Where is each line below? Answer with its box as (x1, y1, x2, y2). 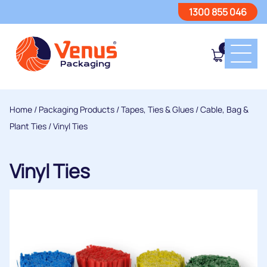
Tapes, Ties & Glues (121, 104, 194, 115)
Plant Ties (10, 120, 46, 132)
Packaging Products (39, 104, 114, 115)
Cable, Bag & (200, 104, 249, 115)
